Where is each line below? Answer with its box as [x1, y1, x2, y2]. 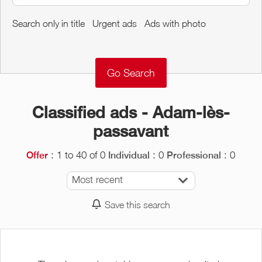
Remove [26, 49, 56, 58]
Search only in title [12, 17, 85, 29]
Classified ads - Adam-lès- [32, 102, 230, 122]
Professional [167, 149, 222, 161]
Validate [204, 49, 233, 58]
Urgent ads [92, 17, 137, 29]
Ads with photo [144, 17, 206, 29]
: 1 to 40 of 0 [48, 149, 106, 161]
